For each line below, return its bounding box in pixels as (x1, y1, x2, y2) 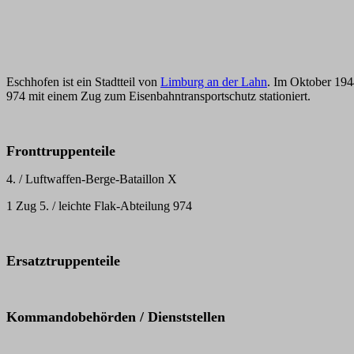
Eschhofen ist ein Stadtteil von (6, 75, 160, 88)
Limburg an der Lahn (160, 75, 267, 88)
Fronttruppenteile (6, 143, 115, 159)
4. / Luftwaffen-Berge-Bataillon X (6, 172, 177, 186)
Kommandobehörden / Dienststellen (6, 309, 225, 325)
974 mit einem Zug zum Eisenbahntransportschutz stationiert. (6, 89, 311, 103)
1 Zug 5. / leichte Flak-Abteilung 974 (6, 199, 192, 213)
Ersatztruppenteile (6, 253, 120, 269)
